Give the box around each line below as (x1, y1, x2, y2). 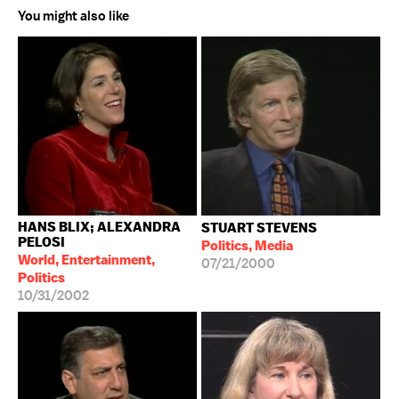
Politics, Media (201, 237, 293, 254)
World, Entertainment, (18, 251, 155, 268)
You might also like (18, 7, 129, 25)
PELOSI (18, 233, 65, 250)
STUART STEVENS (201, 219, 317, 236)
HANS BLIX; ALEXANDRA (18, 218, 181, 235)
